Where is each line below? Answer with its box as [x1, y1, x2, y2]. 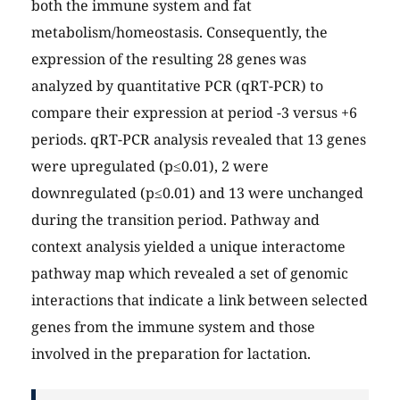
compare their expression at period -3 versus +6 [31, 103, 357, 123]
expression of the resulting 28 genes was [31, 49, 306, 70]
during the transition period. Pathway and [31, 210, 320, 230]
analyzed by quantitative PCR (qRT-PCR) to [31, 76, 323, 96]
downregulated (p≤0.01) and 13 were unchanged [31, 183, 363, 204]
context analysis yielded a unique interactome [31, 237, 346, 257]
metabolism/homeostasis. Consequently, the [31, 22, 328, 43]
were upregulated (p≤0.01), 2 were [31, 156, 269, 177]
